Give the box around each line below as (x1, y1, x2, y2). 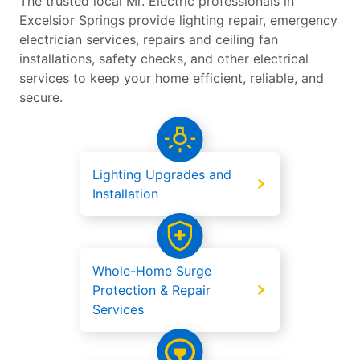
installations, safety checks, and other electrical (19, 51, 309, 67)
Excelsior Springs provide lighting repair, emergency (19, 12, 337, 29)
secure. (19, 89, 63, 106)
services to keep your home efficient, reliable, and (19, 70, 324, 87)
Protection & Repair (92, 282, 211, 299)
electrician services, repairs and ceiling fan (19, 31, 278, 48)
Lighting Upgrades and (92, 166, 231, 183)
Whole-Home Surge (92, 263, 211, 280)
